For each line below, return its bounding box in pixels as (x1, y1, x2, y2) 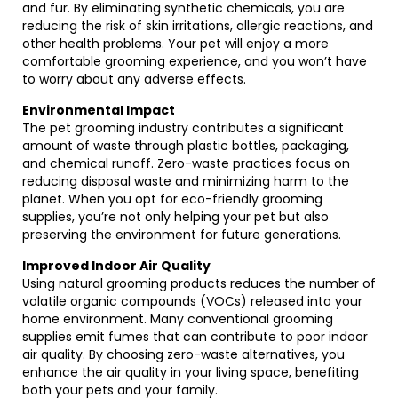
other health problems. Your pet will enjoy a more (22, 35, 329, 52)
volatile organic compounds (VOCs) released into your (22, 292, 362, 310)
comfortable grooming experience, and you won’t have (22, 52, 367, 70)
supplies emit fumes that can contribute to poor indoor (22, 328, 368, 346)
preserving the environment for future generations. (22, 226, 341, 243)
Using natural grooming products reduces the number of (22, 275, 376, 292)
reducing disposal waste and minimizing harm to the (22, 172, 349, 190)
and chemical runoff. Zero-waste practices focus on (22, 155, 350, 172)
